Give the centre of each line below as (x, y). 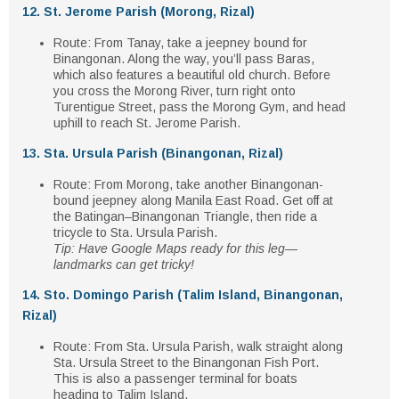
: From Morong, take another (169, 184)
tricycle (73, 232)
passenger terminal (189, 379)
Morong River (172, 91)
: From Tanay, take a (147, 43)
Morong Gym (249, 107)
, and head (315, 107)
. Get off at (304, 200)
